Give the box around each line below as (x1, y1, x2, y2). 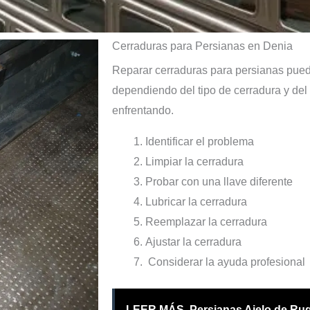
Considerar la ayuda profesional (145, 256, 305, 268)
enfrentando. (112, 104, 174, 117)
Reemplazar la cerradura (145, 216, 267, 228)
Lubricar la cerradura (145, 196, 247, 208)
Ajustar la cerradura (145, 236, 241, 248)
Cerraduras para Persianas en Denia (112, 40, 293, 53)
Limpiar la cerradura (145, 156, 244, 168)
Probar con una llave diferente (145, 176, 293, 188)
